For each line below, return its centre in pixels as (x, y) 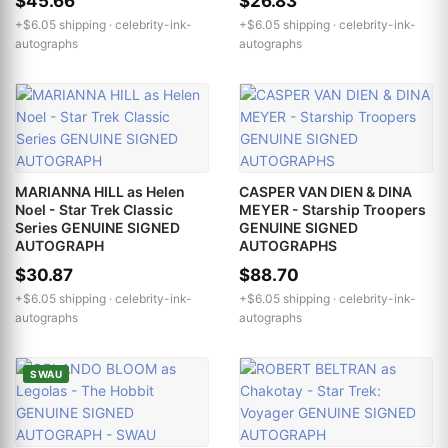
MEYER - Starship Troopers (332, 209)
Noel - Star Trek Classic (94, 209)
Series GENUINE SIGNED (97, 227)
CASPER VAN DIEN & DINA (325, 191)
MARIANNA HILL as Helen (100, 191)
